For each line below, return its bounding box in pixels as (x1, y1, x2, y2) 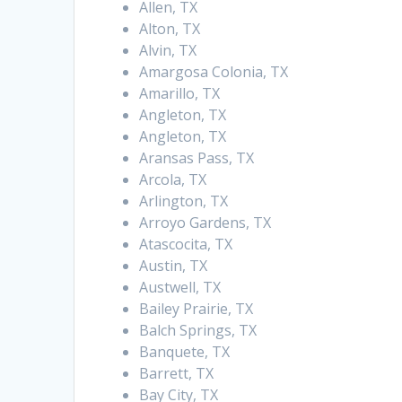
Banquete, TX (139, 342, 231, 363)
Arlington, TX (139, 191, 229, 212)
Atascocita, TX (139, 234, 233, 255)
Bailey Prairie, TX (139, 299, 254, 319)
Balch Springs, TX (139, 320, 258, 341)
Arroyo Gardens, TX (139, 213, 272, 233)
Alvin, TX (139, 40, 197, 61)
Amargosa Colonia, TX (139, 62, 289, 83)
